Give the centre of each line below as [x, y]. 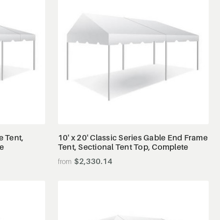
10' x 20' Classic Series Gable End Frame [133, 137]
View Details [134, 100]
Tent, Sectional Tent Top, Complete [123, 147]
